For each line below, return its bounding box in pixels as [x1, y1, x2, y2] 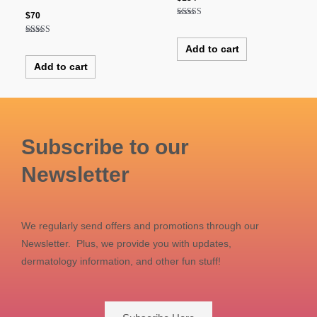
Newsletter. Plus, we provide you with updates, [21, 238, 231, 249]
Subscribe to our [21, 134, 189, 158]
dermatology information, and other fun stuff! [21, 255, 221, 267]
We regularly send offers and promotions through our [21, 220, 259, 231]
